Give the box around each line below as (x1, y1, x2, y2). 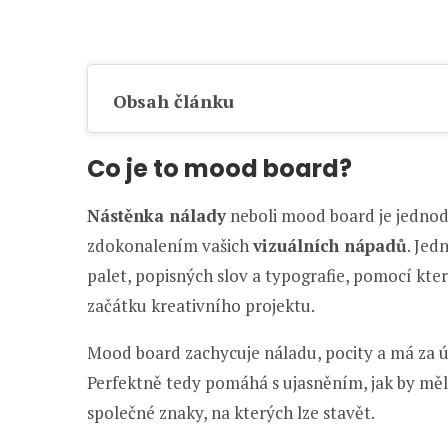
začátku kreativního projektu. (87, 294, 315, 318)
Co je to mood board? (87, 152, 352, 186)
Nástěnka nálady (87, 204, 226, 228)
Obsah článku (113, 89, 234, 114)
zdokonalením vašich (87, 234, 253, 258)
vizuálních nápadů (253, 234, 407, 258)
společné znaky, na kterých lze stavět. (87, 401, 375, 425)
